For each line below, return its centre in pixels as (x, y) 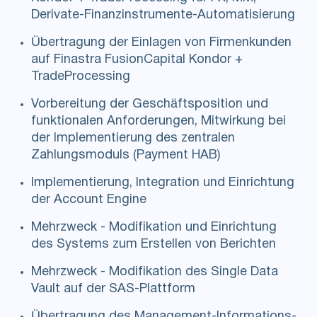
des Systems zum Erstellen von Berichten (154, 245)
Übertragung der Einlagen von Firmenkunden (161, 43)
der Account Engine (89, 200)
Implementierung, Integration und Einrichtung (163, 183)
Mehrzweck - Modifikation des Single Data (155, 272)
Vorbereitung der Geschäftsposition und (150, 105)
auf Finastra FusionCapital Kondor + (137, 60)
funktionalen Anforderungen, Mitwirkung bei (158, 122)
